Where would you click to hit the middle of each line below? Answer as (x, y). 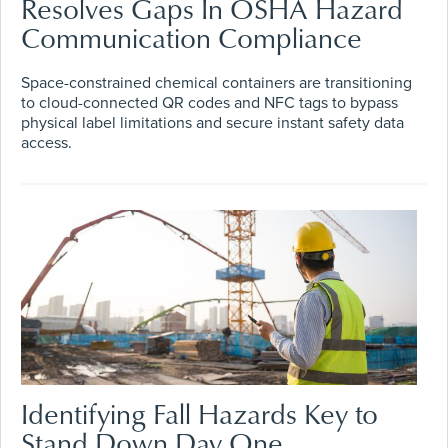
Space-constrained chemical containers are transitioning (216, 83)
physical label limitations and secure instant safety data (212, 123)
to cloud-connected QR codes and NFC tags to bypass (209, 103)
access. (46, 143)
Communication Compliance (191, 38)
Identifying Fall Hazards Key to (199, 414)
